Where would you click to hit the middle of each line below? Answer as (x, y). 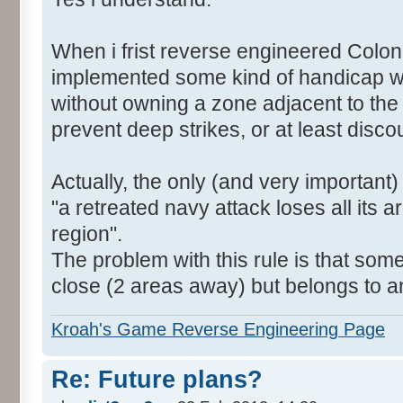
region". (87, 233)
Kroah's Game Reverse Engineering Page (218, 330)
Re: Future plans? (157, 380)
